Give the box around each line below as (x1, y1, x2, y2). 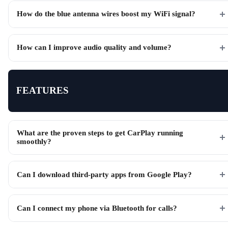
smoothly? (17, 137, 51, 146)
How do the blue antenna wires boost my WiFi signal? (17, 10, 195, 18)
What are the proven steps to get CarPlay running (17, 129, 183, 137)
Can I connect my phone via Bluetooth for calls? (17, 204, 177, 212)
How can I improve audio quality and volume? (17, 43, 172, 52)
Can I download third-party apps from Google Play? (17, 170, 192, 179)
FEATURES (16, 85, 69, 96)
